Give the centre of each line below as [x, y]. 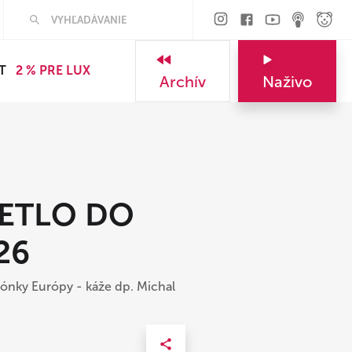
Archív [183, 82]
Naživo [287, 82]
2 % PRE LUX [53, 70]
